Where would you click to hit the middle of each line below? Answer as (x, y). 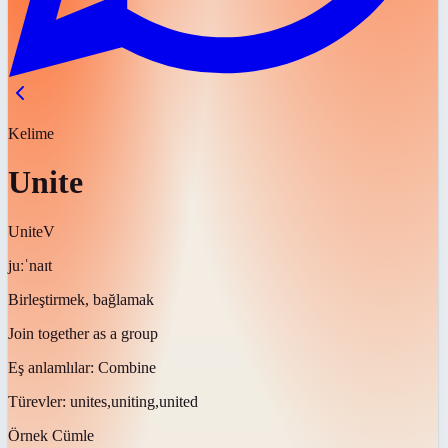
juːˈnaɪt (30, 265)
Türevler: (39, 401)
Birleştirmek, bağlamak (81, 299)
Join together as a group (83, 333)
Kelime (31, 133)
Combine (127, 367)
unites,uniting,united (134, 401)
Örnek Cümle (51, 435)
